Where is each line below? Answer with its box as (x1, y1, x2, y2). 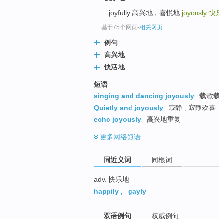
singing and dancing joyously (94, 91, 194, 100)
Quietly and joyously (94, 103, 163, 111)
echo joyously (94, 115, 141, 123)
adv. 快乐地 (94, 175, 129, 183)
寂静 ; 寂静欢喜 (167, 103, 216, 111)
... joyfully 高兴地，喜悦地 (101, 9, 182, 17)
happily (94, 187, 119, 195)
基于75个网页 (101, 24, 137, 31)
